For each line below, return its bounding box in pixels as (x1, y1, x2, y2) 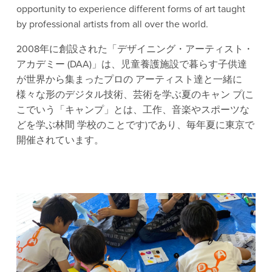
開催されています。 (16, 133, 106, 147)
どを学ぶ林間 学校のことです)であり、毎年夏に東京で (16, 118, 254, 132)
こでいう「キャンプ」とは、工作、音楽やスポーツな (16, 103, 250, 117)
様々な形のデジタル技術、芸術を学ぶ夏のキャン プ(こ (16, 87, 254, 101)
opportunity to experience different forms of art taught (16, 2, 245, 16)
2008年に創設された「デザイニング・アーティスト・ (16, 42, 253, 56)
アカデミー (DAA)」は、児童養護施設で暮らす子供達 (16, 57, 247, 71)
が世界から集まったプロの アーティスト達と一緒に (16, 72, 242, 86)
